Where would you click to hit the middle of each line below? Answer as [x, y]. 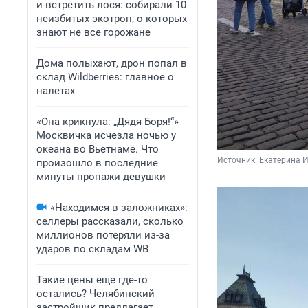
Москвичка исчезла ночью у [106, 135]
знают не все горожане [93, 32]
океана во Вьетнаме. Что [98, 149]
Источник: [238, 161]
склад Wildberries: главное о [105, 77]
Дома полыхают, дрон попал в [112, 63]
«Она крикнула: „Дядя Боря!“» [108, 122]
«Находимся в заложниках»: [119, 208]
